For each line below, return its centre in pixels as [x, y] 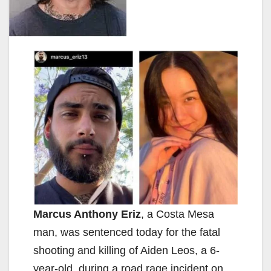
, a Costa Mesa [178, 214]
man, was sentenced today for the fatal [127, 232]
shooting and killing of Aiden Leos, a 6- [126, 250]
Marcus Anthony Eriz [87, 214]
